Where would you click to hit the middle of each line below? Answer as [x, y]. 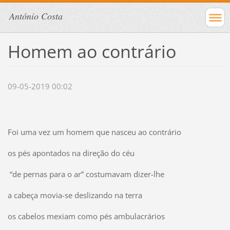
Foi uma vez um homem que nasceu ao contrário [94, 132]
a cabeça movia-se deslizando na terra [75, 195]
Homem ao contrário [92, 51]
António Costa [36, 16]
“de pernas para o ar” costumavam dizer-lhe [86, 174]
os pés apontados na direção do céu [71, 153]
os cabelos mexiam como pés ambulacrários [86, 216]
